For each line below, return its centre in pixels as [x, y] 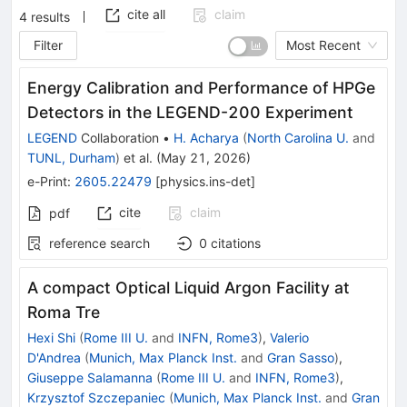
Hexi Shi [51, 337]
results [50, 16]
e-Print [47, 181]
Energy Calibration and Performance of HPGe [201, 87]
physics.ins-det [205, 181]
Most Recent [323, 45]
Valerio [289, 337]
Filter [49, 45]
